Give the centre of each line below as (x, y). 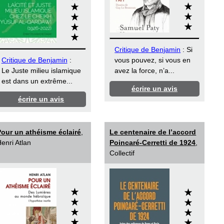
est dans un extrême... (37, 81)
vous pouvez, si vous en (153, 60)
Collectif (122, 153)
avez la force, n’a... (145, 71)
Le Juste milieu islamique (41, 71)
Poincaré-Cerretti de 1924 (153, 143)
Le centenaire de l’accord (153, 132)
